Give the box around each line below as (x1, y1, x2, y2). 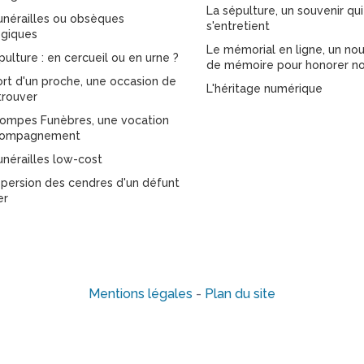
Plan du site (205, 286, 275, 301)
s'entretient (206, 19, 270, 32)
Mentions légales (89, 286, 193, 301)
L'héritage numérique (206, 82, 323, 95)
